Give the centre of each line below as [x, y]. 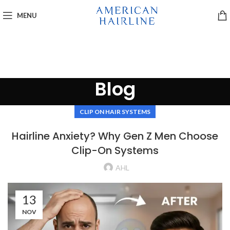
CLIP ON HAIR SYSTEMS [115, 112]
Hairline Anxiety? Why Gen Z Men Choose [115, 136]
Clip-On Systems [115, 150]
